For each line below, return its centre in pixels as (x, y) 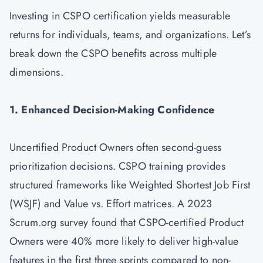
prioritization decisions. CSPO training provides (117, 166)
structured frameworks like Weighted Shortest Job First (130, 185)
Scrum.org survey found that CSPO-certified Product (127, 222)
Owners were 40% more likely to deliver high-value (124, 241)
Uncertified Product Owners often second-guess (116, 147)
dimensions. (38, 72)
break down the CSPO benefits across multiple (113, 53)
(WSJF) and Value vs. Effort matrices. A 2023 (111, 204)
